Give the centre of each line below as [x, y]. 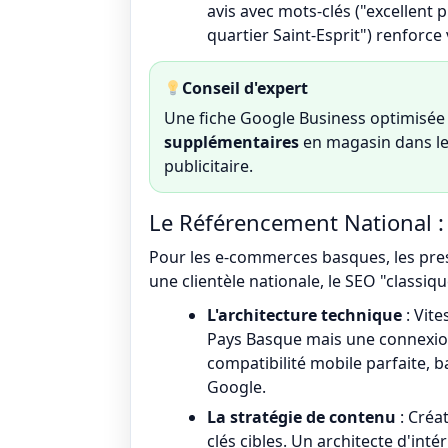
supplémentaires [231, 142]
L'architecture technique [304, 315]
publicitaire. [208, 166]
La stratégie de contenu [301, 417]
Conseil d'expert [245, 88]
